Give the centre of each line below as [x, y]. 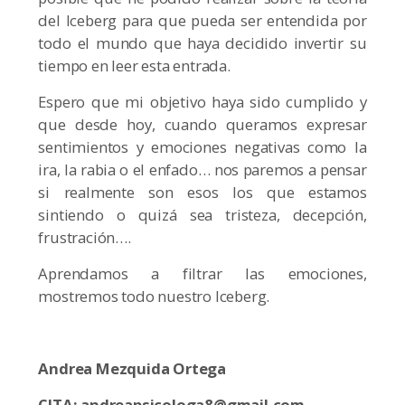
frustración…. [85, 238]
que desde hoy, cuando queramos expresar [202, 125]
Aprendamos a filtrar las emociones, [202, 274]
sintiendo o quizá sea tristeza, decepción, [202, 215]
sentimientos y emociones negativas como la [202, 147]
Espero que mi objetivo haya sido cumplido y [202, 102]
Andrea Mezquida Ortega [132, 369]
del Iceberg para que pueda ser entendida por [202, 21]
